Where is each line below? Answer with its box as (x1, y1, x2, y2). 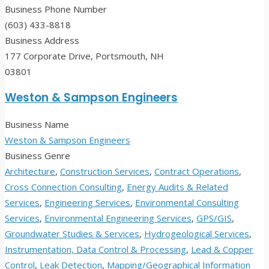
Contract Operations (154, 165, 239, 178)
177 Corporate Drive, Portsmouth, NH (5, 50, 164, 62)
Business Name (5, 118, 69, 131)
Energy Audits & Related (127, 181, 228, 193)
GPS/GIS (196, 212, 232, 225)
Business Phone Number (5, 3, 107, 16)
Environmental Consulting (135, 196, 239, 209)
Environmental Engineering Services (44, 212, 192, 225)
